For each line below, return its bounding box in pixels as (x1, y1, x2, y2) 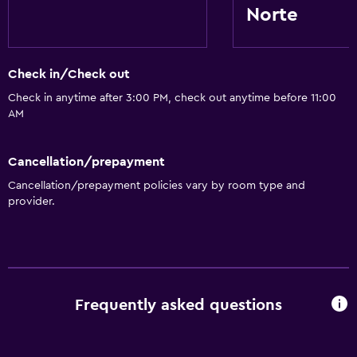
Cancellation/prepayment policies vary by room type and (8, 179, 305, 191)
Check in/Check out (8, 68, 130, 81)
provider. (8, 195, 55, 207)
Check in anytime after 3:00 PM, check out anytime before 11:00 (8, 92, 336, 104)
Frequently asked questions (75, 297, 282, 314)
